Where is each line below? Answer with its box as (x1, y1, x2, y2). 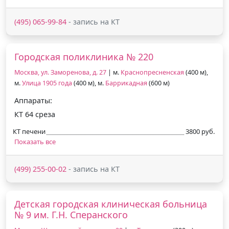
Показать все (14, 136, 56, 146)
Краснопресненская (121, 67, 184, 77)
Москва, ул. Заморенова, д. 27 (14, 67, 106, 77)
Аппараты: (14, 95, 52, 105)
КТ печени (13, 126, 45, 136)
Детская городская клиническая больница (14, 197, 207, 210)
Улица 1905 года (22, 78, 72, 87)
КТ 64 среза (14, 109, 55, 119)
